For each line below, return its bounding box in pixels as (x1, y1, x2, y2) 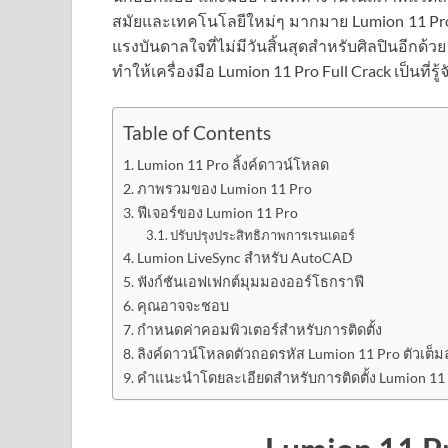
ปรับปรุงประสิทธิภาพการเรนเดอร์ (170, 227, 356, 244)
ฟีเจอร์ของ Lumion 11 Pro (136, 204, 298, 222)
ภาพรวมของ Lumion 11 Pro (136, 180, 312, 198)
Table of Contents (123, 121, 271, 145)
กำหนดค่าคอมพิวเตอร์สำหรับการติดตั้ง (136, 321, 382, 339)
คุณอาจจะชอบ (136, 297, 229, 315)
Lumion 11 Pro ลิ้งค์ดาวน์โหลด (136, 156, 329, 174)
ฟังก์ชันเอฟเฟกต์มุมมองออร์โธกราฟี (136, 273, 364, 291)
